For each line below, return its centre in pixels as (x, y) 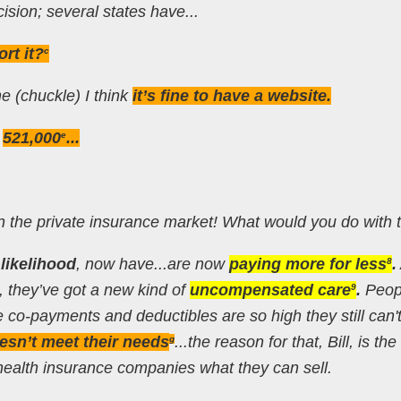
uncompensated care (270, 290)
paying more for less (307, 264)
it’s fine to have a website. (231, 95)
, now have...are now (152, 264)
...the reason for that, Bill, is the (285, 341)
